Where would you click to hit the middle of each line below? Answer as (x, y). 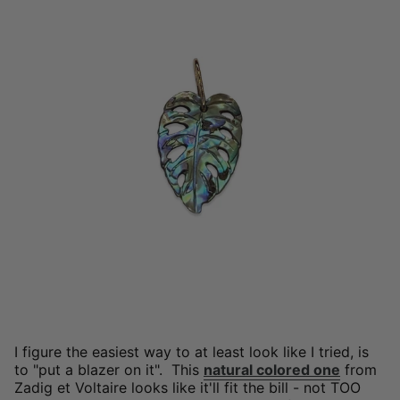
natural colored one (272, 369)
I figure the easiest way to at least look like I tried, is (192, 351)
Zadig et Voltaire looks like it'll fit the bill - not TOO (187, 387)
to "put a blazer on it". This (109, 369)
